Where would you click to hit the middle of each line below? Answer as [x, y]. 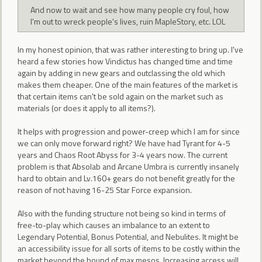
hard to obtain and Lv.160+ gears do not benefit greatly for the [126, 178]
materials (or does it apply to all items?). [87, 108]
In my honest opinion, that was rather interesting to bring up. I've [130, 49]
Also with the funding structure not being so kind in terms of [122, 213]
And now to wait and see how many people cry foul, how [130, 9]
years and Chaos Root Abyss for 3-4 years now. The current [123, 154]
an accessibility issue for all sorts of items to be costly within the [129, 248]
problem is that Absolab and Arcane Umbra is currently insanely [128, 166]
